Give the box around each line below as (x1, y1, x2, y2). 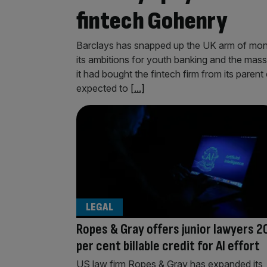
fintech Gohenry (76, 5, 228, 36)
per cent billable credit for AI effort (76, 237, 260, 254)
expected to (76, 82, 131, 94)
